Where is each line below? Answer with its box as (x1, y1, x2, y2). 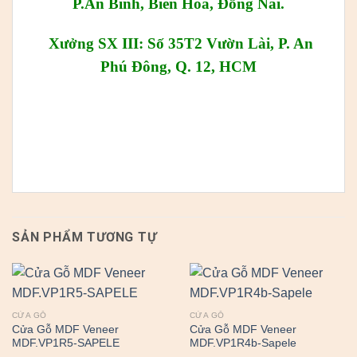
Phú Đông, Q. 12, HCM (100, 58, 257, 76)
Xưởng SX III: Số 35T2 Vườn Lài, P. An (44, 35, 313, 53)
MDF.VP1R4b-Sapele (189, 336, 296, 349)
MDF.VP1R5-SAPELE (11, 336, 120, 349)
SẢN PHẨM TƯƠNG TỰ (12, 229, 157, 245)
